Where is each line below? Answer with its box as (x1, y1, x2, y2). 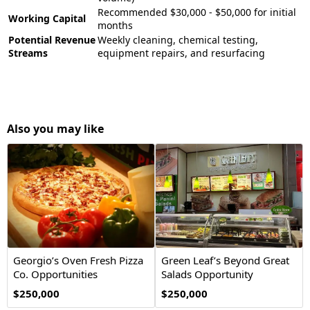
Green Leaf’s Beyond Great (161, 253, 289, 267)
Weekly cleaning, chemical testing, (98, 33, 258, 46)
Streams (8, 46, 48, 60)
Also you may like (7, 121, 104, 136)
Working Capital (8, 12, 86, 25)
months (98, 19, 133, 32)
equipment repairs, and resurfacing (98, 46, 265, 60)
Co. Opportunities (13, 267, 98, 281)
